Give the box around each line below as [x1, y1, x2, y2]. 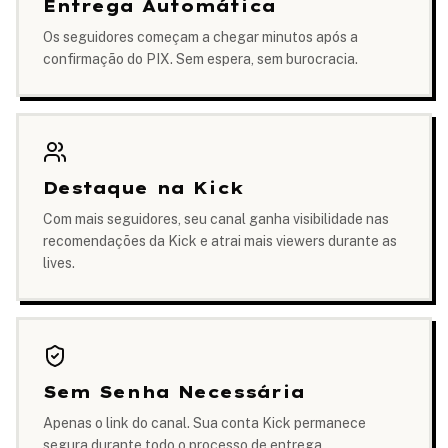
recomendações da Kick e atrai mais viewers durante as [43, 233, 397, 249]
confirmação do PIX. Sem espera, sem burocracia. [43, 51, 358, 67]
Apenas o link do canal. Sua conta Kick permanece [43, 415, 366, 431]
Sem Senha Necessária [43, 382, 305, 402]
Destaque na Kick [43, 178, 244, 198]
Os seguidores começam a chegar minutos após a [43, 29, 358, 45]
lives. [43, 255, 75, 271]
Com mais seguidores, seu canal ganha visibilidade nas [43, 211, 389, 227]
